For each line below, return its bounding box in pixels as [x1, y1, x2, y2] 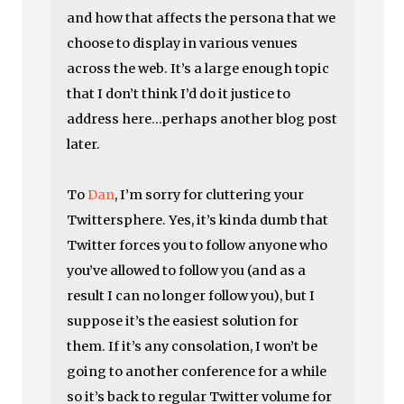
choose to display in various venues [67, 35, 298, 51]
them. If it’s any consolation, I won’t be [67, 338, 318, 354]
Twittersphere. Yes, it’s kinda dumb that [67, 212, 329, 228]
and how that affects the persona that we [67, 10, 336, 26]
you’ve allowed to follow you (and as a [67, 262, 307, 279]
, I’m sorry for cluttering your [115, 187, 305, 203]
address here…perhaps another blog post [67, 111, 338, 127]
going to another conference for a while [67, 363, 327, 380]
